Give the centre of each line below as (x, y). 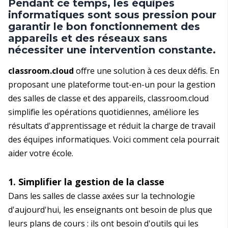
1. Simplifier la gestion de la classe (86, 182)
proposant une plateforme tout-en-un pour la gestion (112, 85)
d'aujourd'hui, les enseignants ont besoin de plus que (110, 210)
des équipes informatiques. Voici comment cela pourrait (114, 140)
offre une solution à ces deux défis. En (147, 71)
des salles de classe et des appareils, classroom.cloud (108, 98)
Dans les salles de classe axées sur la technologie (102, 196)
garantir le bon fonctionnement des (104, 27)
